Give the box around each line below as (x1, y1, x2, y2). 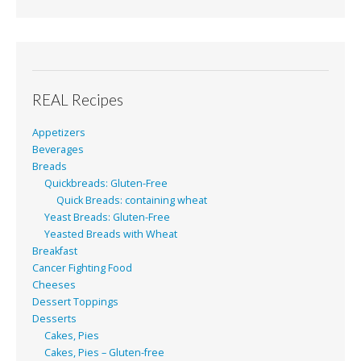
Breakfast (32, 244, 77, 259)
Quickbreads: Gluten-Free (44, 176, 168, 191)
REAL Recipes (32, 89, 123, 109)
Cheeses (32, 278, 76, 293)
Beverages (32, 143, 84, 157)
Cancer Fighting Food (32, 261, 132, 276)
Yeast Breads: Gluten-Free (44, 210, 170, 225)
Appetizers (32, 126, 85, 140)
